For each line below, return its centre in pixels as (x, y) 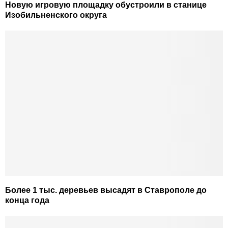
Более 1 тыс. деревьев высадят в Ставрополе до (106, 190)
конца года (27, 200)
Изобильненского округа (56, 15)
